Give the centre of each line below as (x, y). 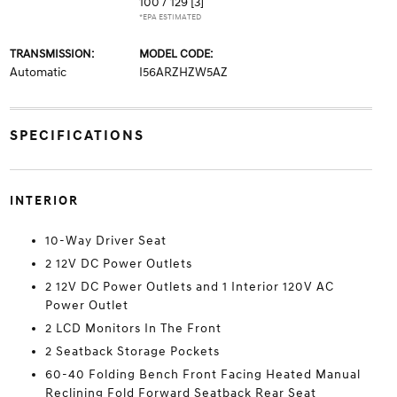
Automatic (38, 72)
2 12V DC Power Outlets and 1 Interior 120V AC (189, 287)
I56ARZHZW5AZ (183, 72)
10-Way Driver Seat (105, 241)
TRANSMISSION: (51, 54)
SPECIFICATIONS (77, 136)
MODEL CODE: (175, 54)
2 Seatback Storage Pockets (132, 351)
